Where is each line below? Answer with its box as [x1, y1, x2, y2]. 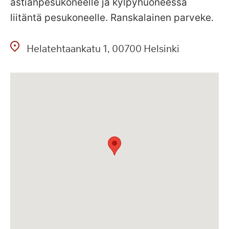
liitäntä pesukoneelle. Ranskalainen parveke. [10, 12, 214, 24]
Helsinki [144, 42, 179, 55]
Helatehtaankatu [27, 42, 101, 55]
